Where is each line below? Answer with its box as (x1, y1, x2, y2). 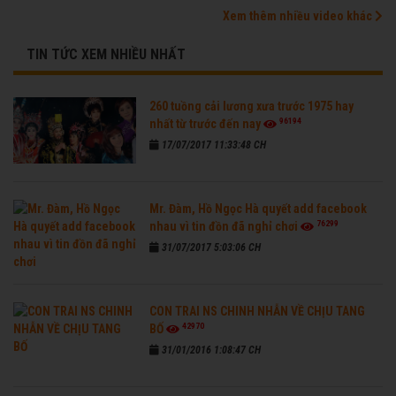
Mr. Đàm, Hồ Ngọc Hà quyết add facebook (149, 202, 368, 217)
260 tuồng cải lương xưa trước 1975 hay (149, 99, 354, 114)
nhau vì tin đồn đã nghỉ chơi (149, 219, 299, 234)
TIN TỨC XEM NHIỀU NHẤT (27, 46, 186, 64)
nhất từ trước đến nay (149, 117, 262, 132)
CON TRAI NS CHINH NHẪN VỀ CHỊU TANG (149, 304, 366, 319)
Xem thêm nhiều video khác (223, 9, 375, 24)
